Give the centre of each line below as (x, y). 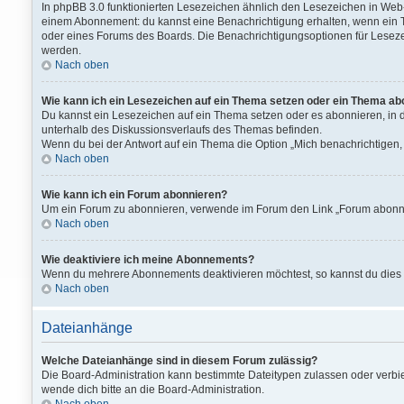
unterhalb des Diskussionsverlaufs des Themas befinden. (182, 130)
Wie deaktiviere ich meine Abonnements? (148, 260)
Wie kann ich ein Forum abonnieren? (134, 195)
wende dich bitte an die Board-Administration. (153, 390)
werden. (61, 50)
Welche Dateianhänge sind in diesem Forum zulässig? (179, 361)
